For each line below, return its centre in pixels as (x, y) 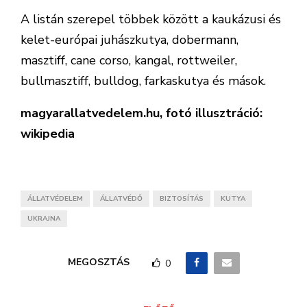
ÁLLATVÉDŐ (121, 199)
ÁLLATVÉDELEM (55, 199)
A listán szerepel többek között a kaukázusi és (151, 19)
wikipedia (48, 134)
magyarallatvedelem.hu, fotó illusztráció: (142, 113)
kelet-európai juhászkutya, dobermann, (130, 40)
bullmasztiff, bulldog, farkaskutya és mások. (143, 81)
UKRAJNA (44, 219)
